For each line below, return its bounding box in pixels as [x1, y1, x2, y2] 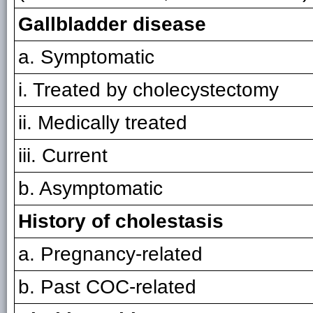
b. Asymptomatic [18, 177, 163, 199]
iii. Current [18, 145, 108, 166]
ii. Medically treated [18, 112, 187, 133]
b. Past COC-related [18, 276, 196, 298]
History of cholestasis [18, 210, 224, 232]
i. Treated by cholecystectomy [18, 79, 279, 101]
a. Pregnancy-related [18, 243, 203, 265]
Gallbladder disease [18, 13, 206, 35]
